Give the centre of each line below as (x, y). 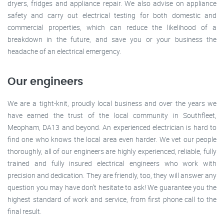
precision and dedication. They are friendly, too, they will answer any (112, 175)
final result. (24, 211)
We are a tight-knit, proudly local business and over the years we (112, 103)
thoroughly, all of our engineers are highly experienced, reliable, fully (112, 151)
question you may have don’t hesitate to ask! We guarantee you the (112, 187)
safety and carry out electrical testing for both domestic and (112, 15)
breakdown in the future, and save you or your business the (112, 39)
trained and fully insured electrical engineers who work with (112, 163)
